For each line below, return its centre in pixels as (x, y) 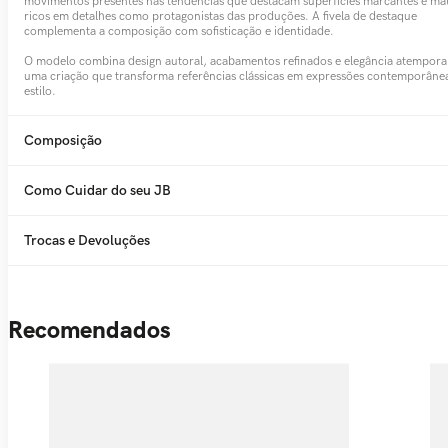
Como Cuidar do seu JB (97, 190)
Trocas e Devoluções (87, 240)
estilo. (40, 91)
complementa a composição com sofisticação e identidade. (179, 31)
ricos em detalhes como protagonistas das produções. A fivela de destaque (220, 16)
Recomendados (89, 329)
